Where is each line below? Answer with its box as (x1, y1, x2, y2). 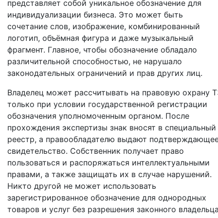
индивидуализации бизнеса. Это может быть (7, 10, 183, 19)
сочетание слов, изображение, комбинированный (7, 21, 200, 31)
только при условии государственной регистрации (7, 99, 207, 109)
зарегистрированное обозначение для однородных (7, 193, 206, 202)
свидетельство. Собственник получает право (7, 146, 184, 156)
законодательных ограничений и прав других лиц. (7, 68, 202, 78)
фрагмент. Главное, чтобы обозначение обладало (7, 45, 197, 54)
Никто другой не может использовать (7, 181, 156, 191)
